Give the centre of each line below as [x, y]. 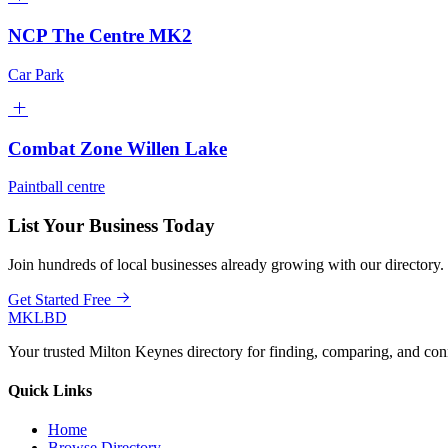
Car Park [36, 74]
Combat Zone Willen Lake [117, 148]
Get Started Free [59, 299]
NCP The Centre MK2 [100, 36]
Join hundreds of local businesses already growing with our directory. [226, 264]
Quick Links [50, 391]
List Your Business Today [111, 226]
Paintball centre [56, 187]
